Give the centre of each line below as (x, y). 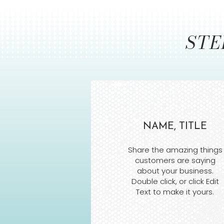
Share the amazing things (175, 150)
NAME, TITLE (175, 127)
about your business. (175, 171)
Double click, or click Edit (175, 181)
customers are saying (175, 160)
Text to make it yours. (175, 192)
